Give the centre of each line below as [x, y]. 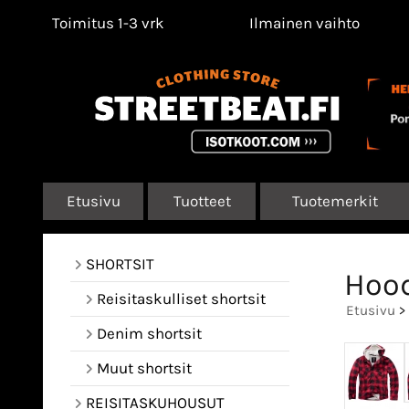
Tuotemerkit [335, 201]
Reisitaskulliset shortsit [181, 299]
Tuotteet [202, 201]
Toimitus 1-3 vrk [108, 23]
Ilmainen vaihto [305, 23]
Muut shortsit [144, 368]
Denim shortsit [149, 333]
